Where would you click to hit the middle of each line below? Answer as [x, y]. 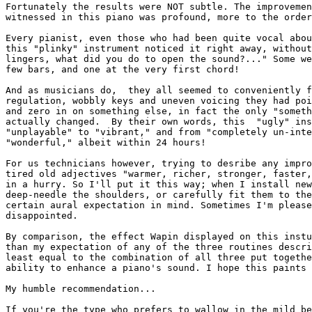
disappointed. [42, 216]
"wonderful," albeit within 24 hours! [106, 143]
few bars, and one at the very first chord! [123, 70]
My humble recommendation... [81, 289]
